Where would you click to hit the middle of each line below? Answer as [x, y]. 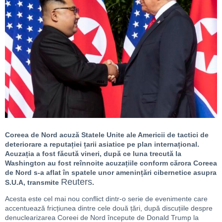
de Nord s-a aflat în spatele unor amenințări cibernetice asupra [111, 173]
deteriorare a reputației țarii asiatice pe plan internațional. [102, 144]
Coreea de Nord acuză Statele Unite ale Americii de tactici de [107, 135]
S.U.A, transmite [33, 183]
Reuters [77, 182]
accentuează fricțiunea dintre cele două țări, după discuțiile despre [109, 208]
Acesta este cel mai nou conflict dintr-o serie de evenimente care [106, 199]
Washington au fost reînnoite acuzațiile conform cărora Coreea [111, 163]
